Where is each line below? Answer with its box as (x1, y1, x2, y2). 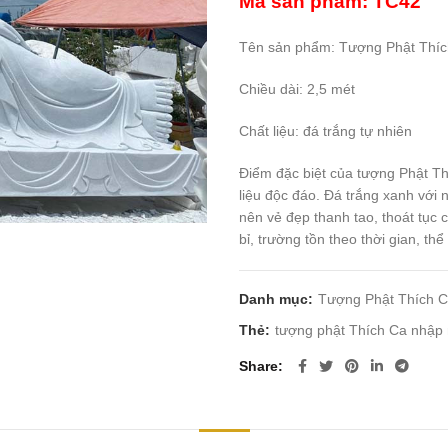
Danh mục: (239, 291, 317, 307)
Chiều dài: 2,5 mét (239, 81, 355, 97)
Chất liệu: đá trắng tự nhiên (239, 123, 412, 139)
